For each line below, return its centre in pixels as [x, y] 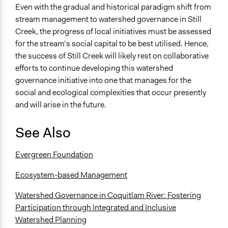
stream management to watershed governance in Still [108, 19]
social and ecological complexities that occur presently [111, 93]
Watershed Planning [51, 220]
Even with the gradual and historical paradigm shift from [113, 7]
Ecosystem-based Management [71, 175]
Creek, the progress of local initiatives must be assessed [113, 32]
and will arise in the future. [62, 105]
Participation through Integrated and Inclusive [96, 208]
